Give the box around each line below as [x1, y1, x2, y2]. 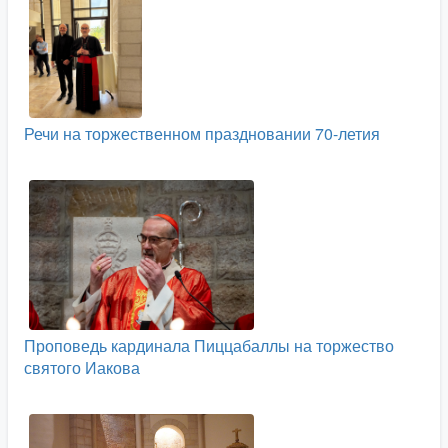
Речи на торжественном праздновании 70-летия [24, 122, 380, 145]
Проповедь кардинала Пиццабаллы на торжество [24, 334, 394, 357]
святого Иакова [24, 356, 140, 379]
